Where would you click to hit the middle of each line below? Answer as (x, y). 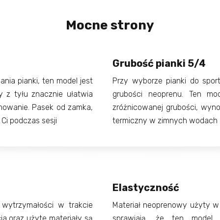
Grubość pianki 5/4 (159, 64)
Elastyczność (146, 188)
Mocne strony (110, 26)
